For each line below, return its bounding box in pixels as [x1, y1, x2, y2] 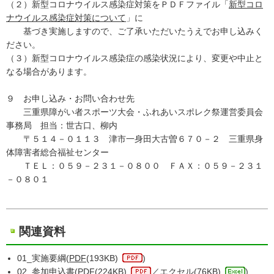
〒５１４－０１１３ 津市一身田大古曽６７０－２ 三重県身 [6, 134, 263, 144]
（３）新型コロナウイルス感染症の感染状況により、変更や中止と [6, 53, 263, 63]
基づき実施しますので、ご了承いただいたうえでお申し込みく [6, 26, 263, 36]
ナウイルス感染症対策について [6, 13, 126, 23]
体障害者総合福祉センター [6, 147, 109, 157]
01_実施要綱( [17, 253, 69, 263]
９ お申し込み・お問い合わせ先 [6, 94, 135, 103]
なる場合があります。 [6, 67, 92, 76]
